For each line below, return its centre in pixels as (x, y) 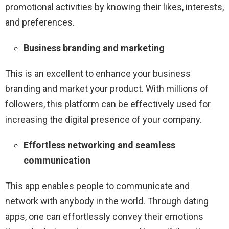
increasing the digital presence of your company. (104, 119)
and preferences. (40, 22)
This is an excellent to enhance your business (98, 73)
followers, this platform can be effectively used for (108, 104)
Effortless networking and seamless (99, 145)
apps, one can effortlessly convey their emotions (104, 216)
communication (57, 160)
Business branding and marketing (94, 48)
